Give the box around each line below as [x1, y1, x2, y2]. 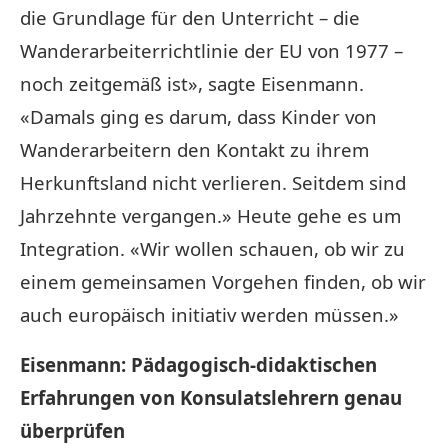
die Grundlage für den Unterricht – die [20, 4, 360, 30]
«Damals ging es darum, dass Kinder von [20, 103, 377, 129]
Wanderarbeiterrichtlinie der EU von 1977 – [20, 37, 403, 63]
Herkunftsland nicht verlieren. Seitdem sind [20, 169, 406, 195]
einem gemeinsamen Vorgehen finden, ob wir [20, 268, 426, 294]
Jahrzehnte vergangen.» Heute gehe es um [20, 202, 401, 228]
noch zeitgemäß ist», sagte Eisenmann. [20, 70, 364, 96]
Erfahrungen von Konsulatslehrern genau [20, 384, 402, 410]
